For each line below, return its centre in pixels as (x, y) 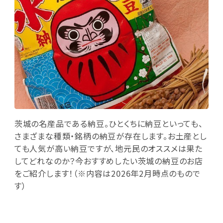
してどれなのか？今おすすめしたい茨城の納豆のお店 (109, 161)
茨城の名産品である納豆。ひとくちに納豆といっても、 (109, 124)
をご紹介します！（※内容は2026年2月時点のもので (107, 173)
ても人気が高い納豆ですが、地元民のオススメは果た (108, 149)
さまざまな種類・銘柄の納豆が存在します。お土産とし (111, 136)
